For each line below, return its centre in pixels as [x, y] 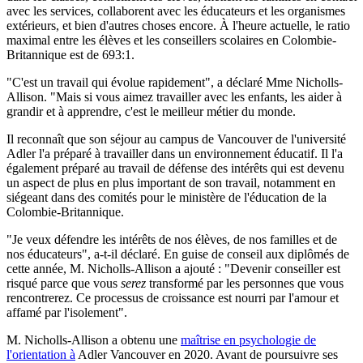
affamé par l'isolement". [67, 312]
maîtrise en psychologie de [248, 340]
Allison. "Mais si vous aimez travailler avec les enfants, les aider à [174, 96]
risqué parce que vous [64, 283]
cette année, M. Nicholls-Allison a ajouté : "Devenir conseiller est [173, 268]
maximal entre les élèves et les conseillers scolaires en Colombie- [171, 40]
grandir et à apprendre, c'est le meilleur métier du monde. [151, 111]
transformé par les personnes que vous [246, 283]
